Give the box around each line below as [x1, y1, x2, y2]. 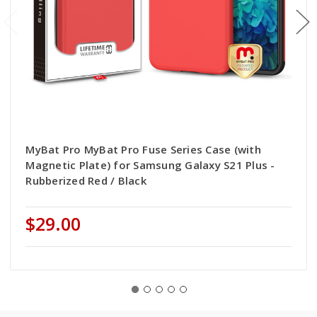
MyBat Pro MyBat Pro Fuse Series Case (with [25, 142, 261, 157]
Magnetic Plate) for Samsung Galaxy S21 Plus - [25, 158, 275, 173]
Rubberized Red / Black [25, 173, 146, 188]
